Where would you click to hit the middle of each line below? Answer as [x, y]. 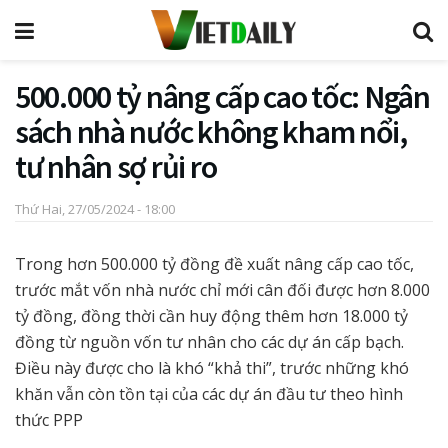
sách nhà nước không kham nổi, [211, 132]
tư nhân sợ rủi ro [116, 167]
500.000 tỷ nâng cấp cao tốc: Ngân [222, 97]
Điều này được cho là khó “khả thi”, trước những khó [212, 367]
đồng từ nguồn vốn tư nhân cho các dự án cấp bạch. [209, 341]
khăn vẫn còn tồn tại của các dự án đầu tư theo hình [209, 393]
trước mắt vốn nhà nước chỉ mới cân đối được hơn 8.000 [222, 289]
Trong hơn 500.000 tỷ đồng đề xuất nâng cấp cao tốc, [214, 263]
